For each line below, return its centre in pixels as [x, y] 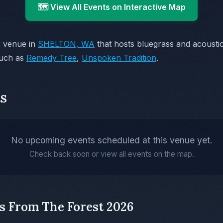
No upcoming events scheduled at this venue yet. [111, 140]
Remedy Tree [52, 57]
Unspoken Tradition [119, 57]
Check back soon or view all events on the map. [111, 154]
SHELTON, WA [66, 44]
